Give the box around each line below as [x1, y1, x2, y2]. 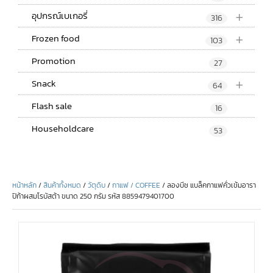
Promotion [32, 53, 76, 68]
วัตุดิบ [88, 179, 105, 191]
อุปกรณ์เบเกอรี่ [32, 8, 88, 23]
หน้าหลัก [12, 179, 37, 191]
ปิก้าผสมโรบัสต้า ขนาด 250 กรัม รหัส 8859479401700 [12, 190, 174, 202]
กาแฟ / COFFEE [112, 179, 160, 191]
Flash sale [32, 98, 72, 113]
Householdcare [32, 121, 94, 135]
